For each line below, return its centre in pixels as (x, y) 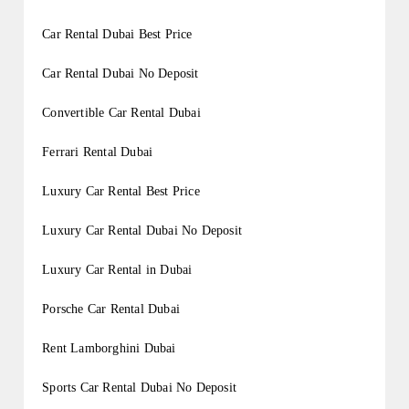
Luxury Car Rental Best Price (121, 192)
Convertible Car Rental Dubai (121, 113)
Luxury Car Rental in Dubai (117, 270)
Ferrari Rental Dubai (98, 152)
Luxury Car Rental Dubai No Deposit (142, 231)
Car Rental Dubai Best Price (117, 35)
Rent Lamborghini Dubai (109, 349)
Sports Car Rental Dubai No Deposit (140, 388)
